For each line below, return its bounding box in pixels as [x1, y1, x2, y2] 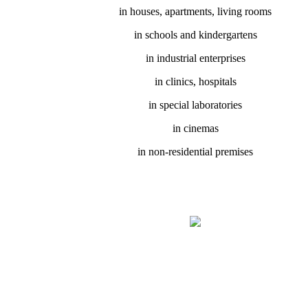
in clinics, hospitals [154, 76, 236, 88]
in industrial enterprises [145, 52, 245, 65]
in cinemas [172, 122, 219, 135]
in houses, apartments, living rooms [119, 5, 272, 18]
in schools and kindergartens [133, 29, 257, 41]
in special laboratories [148, 99, 242, 111]
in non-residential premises [137, 146, 253, 158]
